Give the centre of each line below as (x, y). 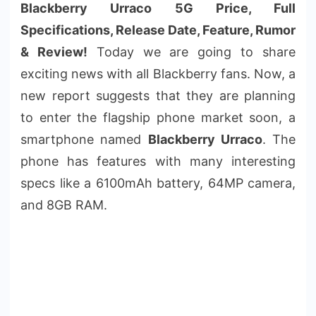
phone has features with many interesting (158, 161)
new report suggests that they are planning (158, 95)
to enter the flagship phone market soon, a (158, 117)
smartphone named (84, 139)
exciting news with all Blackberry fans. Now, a (158, 73)
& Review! (54, 51)
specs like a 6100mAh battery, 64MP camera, (158, 183)
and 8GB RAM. (64, 205)
